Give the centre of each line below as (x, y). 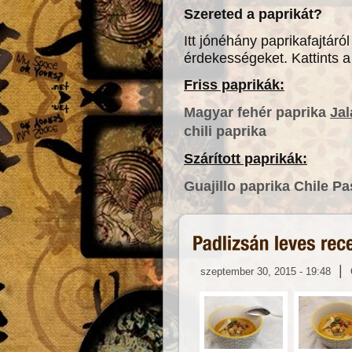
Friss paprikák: (234, 85)
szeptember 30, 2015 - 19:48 (266, 271)
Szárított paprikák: (246, 159)
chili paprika (225, 131)
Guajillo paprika (237, 186)
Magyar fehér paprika (255, 112)
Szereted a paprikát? (255, 14)
